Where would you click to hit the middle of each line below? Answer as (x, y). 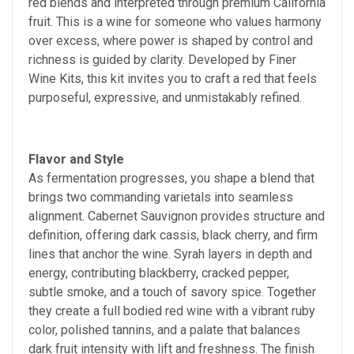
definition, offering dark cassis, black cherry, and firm (173, 235)
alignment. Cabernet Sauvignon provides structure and (177, 216)
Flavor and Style (76, 159)
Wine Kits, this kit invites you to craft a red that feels (173, 78)
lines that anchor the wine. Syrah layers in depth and (170, 254)
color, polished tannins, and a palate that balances (164, 330)
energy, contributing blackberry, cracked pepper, (159, 273)
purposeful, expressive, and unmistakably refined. (165, 97)
